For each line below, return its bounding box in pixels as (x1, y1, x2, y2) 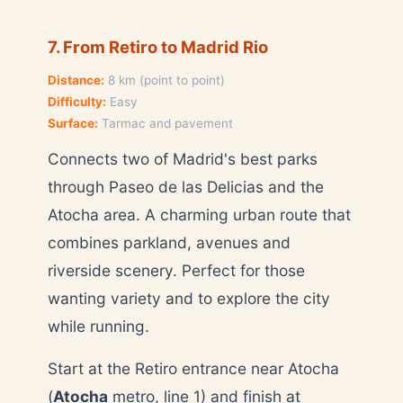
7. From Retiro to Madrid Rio (48, 36, 268, 57)
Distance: (48, 72, 104, 87)
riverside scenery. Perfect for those (48, 260, 305, 280)
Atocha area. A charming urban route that (48, 204, 351, 224)
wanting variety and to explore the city (48, 288, 330, 308)
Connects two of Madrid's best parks (48, 148, 318, 168)
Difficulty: (48, 94, 106, 109)
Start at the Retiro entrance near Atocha (48, 358, 339, 378)
